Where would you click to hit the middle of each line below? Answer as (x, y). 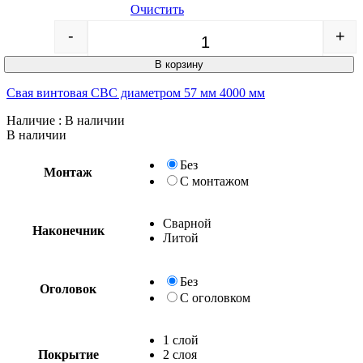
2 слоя (180, 354)
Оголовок (68, 288)
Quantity (226, 42)
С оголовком (215, 297)
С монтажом (214, 181)
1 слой (181, 340)
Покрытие (68, 354)
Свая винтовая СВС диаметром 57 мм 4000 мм (136, 92)
